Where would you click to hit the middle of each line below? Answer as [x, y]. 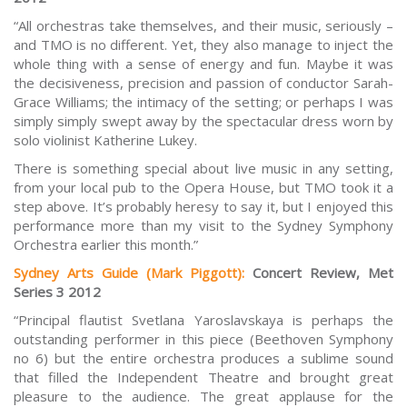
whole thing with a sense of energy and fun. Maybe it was [203, 64]
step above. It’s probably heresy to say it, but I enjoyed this [203, 207]
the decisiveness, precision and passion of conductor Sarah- [203, 83]
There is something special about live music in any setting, [203, 169]
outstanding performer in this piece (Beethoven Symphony [203, 339]
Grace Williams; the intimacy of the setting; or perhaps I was [203, 102]
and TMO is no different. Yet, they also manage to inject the [203, 45]
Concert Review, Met [319, 273]
